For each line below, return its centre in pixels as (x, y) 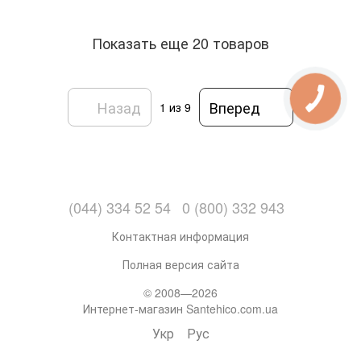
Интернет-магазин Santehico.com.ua (180, 309)
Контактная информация (180, 237)
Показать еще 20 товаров (180, 42)
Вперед (235, 107)
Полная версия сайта (180, 265)
